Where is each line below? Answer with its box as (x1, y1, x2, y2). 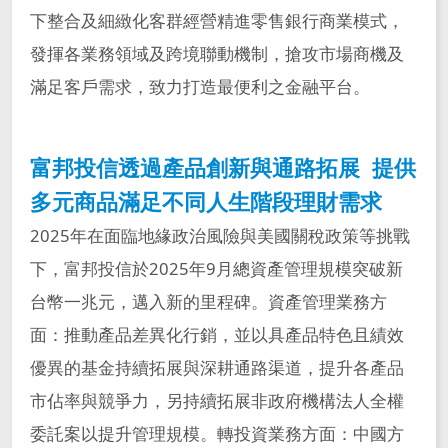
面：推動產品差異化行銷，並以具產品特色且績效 (29, 323, 404, 347)
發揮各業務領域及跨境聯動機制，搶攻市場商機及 (29, 42, 404, 66)
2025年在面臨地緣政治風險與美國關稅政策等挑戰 (29, 224, 410, 248)
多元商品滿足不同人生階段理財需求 (29, 187, 382, 217)
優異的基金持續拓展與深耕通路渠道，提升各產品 (29, 356, 404, 380)
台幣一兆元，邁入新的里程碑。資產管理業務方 (29, 290, 387, 314)
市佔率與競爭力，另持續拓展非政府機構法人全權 (29, 389, 404, 413)
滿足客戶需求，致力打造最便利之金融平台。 (29, 75, 370, 99)
